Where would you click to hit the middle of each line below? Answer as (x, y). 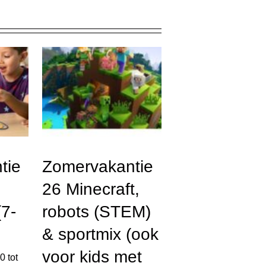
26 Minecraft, (91, 189)
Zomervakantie (98, 167)
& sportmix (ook (101, 235)
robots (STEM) (97, 212)
